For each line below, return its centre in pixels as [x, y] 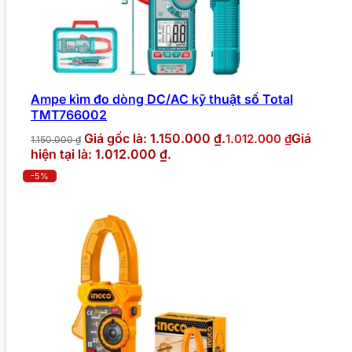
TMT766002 [69, 114]
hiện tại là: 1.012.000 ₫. [101, 154]
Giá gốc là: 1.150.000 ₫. [155, 138]
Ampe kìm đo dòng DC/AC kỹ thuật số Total [162, 99]
